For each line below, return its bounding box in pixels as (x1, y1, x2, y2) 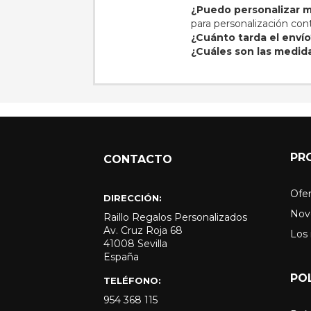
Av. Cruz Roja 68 (103, 224, 183, 237)
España (103, 251, 140, 264)
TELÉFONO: (103, 275, 162, 287)
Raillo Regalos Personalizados (103, 211, 248, 224)
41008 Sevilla (103, 237, 168, 251)
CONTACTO (103, 153, 173, 167)
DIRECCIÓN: (103, 192, 162, 204)
